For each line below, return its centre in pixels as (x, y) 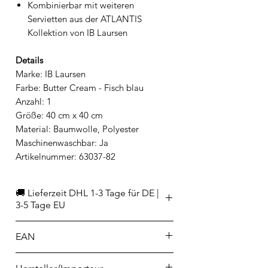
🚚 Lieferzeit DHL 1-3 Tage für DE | (87, 193)
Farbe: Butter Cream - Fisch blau (80, 87)
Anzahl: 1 (33, 101)
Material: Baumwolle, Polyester (77, 129)
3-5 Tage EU (40, 205)
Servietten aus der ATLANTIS (85, 19)
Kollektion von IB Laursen (79, 32)
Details (29, 60)
